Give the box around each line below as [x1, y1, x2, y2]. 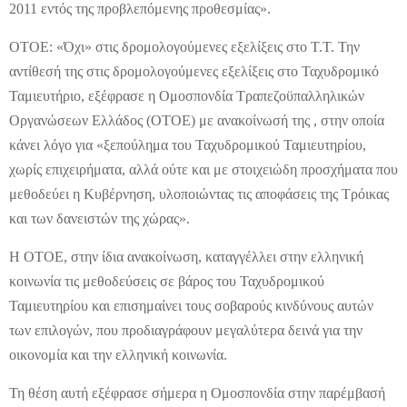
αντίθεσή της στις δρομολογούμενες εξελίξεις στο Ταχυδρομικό [9, 64, 379, 79]
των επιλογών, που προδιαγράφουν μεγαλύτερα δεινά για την [9, 323, 362, 338]
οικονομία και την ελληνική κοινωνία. [9, 347, 227, 362]
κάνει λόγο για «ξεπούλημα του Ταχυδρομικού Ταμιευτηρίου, [9, 137, 366, 153]
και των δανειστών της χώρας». [9, 211, 190, 226]
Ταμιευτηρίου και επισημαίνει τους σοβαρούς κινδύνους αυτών [9, 298, 373, 313]
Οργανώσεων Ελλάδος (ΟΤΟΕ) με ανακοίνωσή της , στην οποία [9, 113, 384, 128]
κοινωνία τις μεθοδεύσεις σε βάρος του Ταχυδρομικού [9, 273, 324, 289]
